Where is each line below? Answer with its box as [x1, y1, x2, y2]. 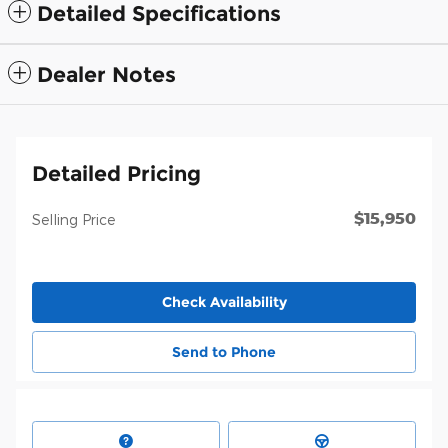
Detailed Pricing [32, 160, 201, 186]
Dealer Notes [37, 61, 176, 87]
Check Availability [161, 292, 287, 311]
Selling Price [32, 210, 115, 228]
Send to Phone [172, 342, 276, 361]
